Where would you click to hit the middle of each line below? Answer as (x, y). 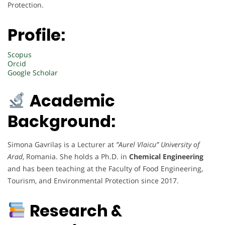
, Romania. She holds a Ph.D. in (76, 157)
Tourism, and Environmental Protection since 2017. (93, 181)
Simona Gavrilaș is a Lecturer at (62, 145)
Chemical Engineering (166, 157)
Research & (76, 210)
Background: (62, 122)
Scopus (20, 54)
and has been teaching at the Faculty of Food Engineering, (105, 169)
